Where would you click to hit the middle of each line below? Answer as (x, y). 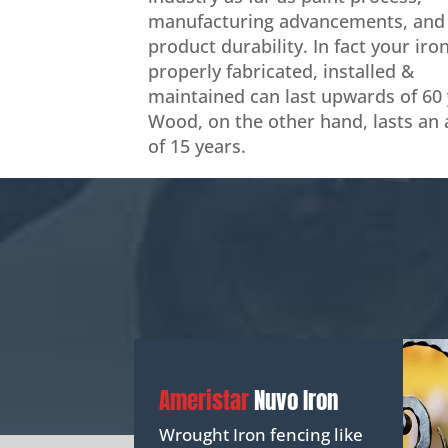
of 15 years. (197, 146)
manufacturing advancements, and (297, 21)
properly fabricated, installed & (281, 71)
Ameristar (207, 401)
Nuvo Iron (296, 401)
